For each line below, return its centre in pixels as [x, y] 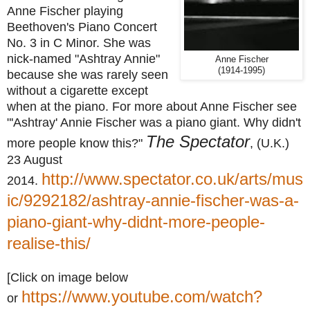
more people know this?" [76, 143]
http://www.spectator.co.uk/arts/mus [172, 179]
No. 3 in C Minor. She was [79, 43]
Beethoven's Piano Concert [82, 27]
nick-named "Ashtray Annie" [83, 58]
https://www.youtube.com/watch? [142, 296]
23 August [35, 159]
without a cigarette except [77, 90]
